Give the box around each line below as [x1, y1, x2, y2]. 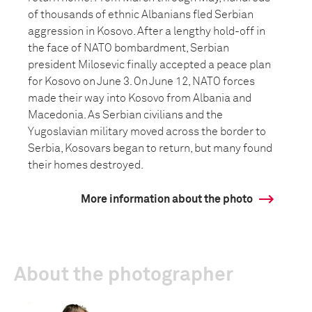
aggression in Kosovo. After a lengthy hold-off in [28, 26, 265, 37]
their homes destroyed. [28, 159, 143, 171]
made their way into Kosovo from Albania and [28, 93, 251, 104]
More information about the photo [81, 194, 253, 205]
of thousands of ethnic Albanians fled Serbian [28, 9, 253, 20]
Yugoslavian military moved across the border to [28, 126, 266, 137]
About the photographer [14, 265, 233, 285]
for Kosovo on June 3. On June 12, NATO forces [28, 76, 255, 87]
